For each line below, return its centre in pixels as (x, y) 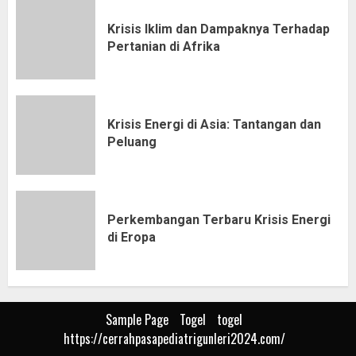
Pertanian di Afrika (164, 46)
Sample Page (137, 319)
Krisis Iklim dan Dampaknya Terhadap (219, 29)
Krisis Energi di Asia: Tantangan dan (214, 124)
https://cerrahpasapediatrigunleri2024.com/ (174, 339)
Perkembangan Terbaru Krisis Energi (219, 219)
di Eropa (132, 237)
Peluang (132, 141)
